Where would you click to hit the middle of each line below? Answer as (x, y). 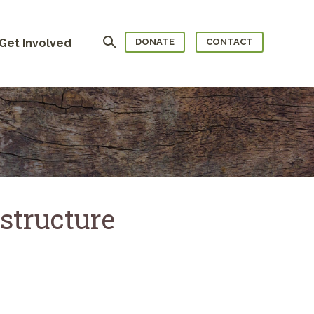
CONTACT (230, 42)
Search (113, 38)
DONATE (155, 42)
